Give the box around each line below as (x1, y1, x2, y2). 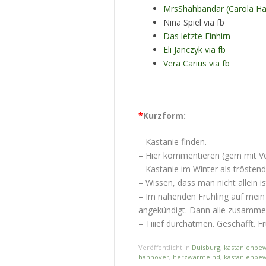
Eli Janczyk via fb (163, 44, 226, 56)
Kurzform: (143, 110, 186, 122)
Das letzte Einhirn (163, 30, 230, 42)
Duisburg (192, 243, 220, 252)
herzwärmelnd (173, 252, 220, 262)
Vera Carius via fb (163, 58, 230, 69)
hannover (138, 252, 169, 262)
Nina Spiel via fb (163, 17, 224, 28)
